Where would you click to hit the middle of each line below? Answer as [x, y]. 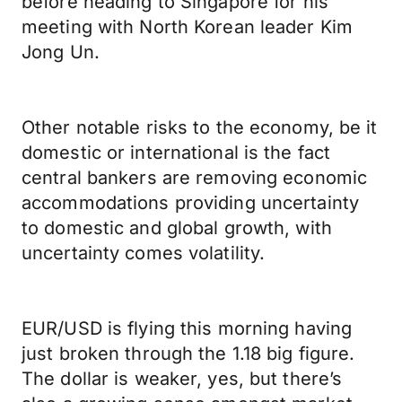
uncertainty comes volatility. [144, 253]
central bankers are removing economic [195, 178]
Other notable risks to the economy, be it [200, 127]
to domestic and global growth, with [177, 228]
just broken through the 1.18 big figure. [188, 354]
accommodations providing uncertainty [191, 203]
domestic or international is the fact [176, 153]
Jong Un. [61, 52]
